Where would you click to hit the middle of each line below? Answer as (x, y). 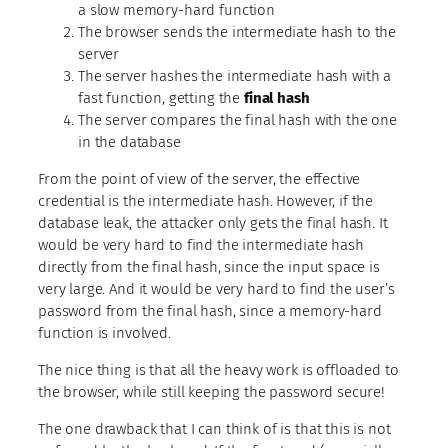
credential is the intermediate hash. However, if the (206, 200)
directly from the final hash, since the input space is (209, 266)
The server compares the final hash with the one (237, 119)
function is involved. (104, 332)
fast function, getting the (161, 97)
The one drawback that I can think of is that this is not (214, 428)
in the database (129, 141)
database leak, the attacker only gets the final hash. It (213, 222)
